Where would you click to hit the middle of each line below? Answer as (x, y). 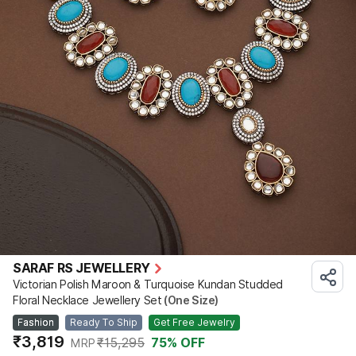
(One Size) (190, 300)
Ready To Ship (104, 322)
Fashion (36, 322)
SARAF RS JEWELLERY (81, 268)
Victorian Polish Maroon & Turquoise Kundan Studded (148, 284)
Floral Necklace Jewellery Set (87, 300)
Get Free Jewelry (194, 322)
